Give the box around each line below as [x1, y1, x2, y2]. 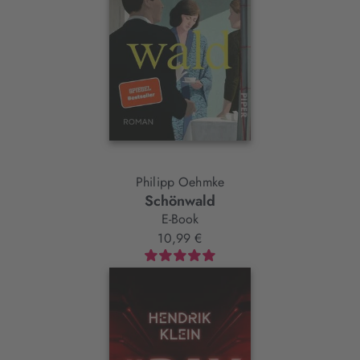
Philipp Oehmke [135, 173, 225, 192]
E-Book [161, 210, 199, 229]
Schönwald [145, 190, 215, 212]
